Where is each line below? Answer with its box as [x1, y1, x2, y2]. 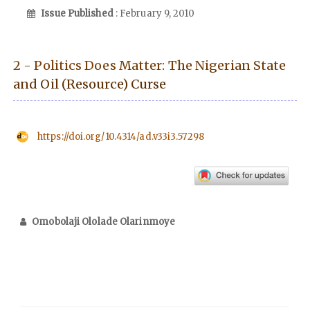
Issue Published [41, 7, 116, 19]
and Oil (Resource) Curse [13, 75, 167, 92]
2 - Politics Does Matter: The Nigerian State [13, 57, 286, 73]
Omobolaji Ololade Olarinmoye [32, 215, 176, 228]
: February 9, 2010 [115, 7, 194, 19]
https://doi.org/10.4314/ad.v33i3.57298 [37, 130, 204, 143]
